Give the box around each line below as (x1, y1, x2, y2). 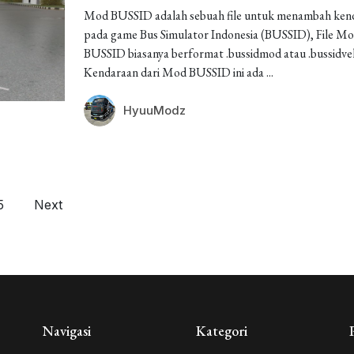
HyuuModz (122, 103, 186, 118)
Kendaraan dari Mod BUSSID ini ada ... (83, 64, 273, 81)
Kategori (196, 322, 247, 340)
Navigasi (43, 322, 91, 340)
